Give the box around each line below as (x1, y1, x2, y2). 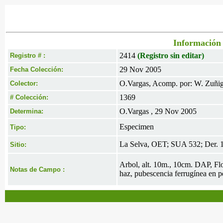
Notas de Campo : (10, 166, 65, 173)
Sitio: (10, 141, 26, 148)
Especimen (119, 122, 154, 131)
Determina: (10, 108, 43, 115)
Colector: (10, 80, 38, 87)
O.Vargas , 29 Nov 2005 (119, 107, 197, 115)
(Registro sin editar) (137, 51, 204, 60)
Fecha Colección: (10, 66, 63, 73)
